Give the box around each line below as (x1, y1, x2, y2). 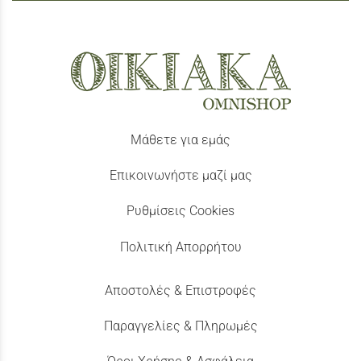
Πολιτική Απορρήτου (119, 239, 242, 255)
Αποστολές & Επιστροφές (105, 282, 256, 298)
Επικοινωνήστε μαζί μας (109, 168, 252, 184)
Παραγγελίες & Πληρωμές (103, 317, 258, 334)
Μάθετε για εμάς (131, 132, 230, 147)
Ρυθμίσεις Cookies (127, 203, 234, 219)
